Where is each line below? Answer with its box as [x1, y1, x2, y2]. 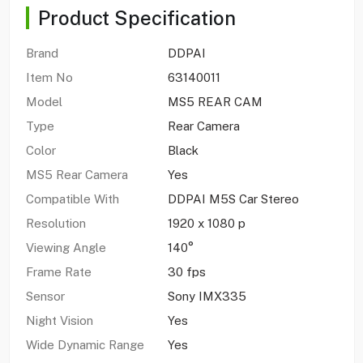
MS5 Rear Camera [25, 167, 128, 181]
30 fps [167, 264, 206, 279]
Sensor [25, 288, 65, 303]
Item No [25, 70, 73, 84]
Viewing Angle [25, 240, 106, 254]
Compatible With [25, 191, 119, 206]
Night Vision [25, 313, 93, 327]
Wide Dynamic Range [25, 337, 144, 352]
